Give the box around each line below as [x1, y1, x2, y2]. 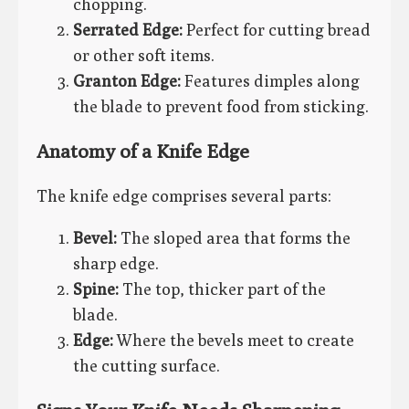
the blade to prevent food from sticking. [73, 96, 369, 116]
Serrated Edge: [73, 19, 183, 39]
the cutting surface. [73, 355, 220, 375]
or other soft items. [73, 45, 215, 65]
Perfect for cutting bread [183, 19, 371, 39]
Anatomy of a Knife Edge [37, 139, 249, 163]
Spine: [73, 278, 119, 299]
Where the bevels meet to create [113, 330, 354, 350]
